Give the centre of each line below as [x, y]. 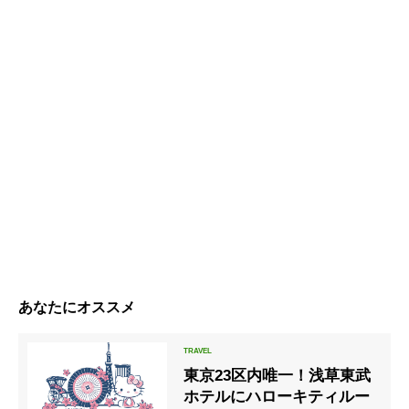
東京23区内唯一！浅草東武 [278, 376]
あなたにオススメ [77, 308]
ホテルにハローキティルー [277, 397]
